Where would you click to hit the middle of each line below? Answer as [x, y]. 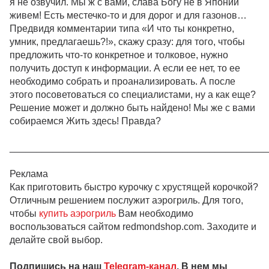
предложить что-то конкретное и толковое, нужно [119, 55]
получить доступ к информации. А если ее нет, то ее [125, 68]
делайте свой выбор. [56, 240]
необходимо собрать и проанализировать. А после [122, 81]
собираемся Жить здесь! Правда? [85, 121]
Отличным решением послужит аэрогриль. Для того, [126, 200]
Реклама [29, 174]
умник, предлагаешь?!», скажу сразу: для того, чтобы [127, 41]
